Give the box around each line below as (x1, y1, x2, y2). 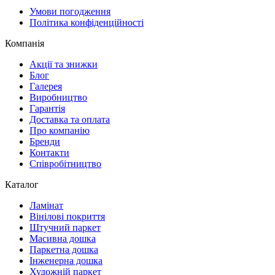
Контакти (29, 147, 69, 158)
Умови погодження (29, 6, 110, 17)
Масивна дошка (29, 233, 96, 244)
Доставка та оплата (29, 114, 110, 125)
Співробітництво (29, 158, 101, 169)
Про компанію (29, 125, 90, 136)
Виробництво (29, 91, 87, 103)
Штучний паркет (29, 222, 101, 233)
